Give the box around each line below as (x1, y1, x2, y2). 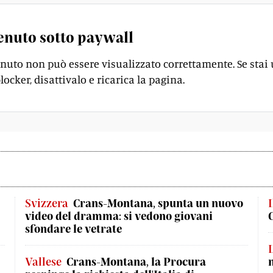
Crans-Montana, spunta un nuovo (73, 196, 243, 210)
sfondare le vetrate (25, 222, 122, 235)
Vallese (25, 255, 62, 268)
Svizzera (25, 196, 68, 210)
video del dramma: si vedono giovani (25, 209, 213, 222)
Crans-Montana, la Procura (66, 255, 206, 268)
